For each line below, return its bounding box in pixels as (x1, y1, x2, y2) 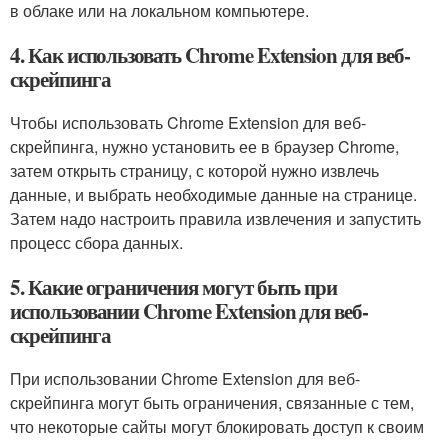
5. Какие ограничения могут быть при (10, 272, 338, 302)
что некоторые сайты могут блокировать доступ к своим (10, 415, 424, 438)
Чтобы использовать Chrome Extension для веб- (10, 111, 366, 134)
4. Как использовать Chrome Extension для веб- (10, 40, 410, 70)
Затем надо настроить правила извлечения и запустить (10, 207, 421, 230)
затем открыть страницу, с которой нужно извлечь (10, 159, 379, 182)
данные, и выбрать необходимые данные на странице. (10, 183, 417, 206)
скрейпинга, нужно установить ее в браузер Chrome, (10, 135, 399, 158)
